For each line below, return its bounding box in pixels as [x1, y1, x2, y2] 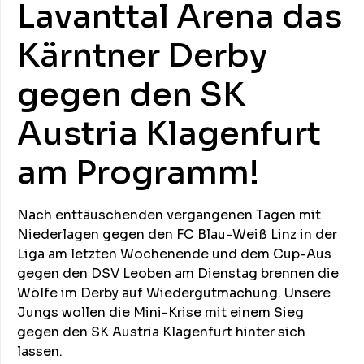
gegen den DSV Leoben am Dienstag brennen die [17, 265, 339, 282]
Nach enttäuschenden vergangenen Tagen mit [17, 206, 321, 223]
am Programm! [17, 152, 259, 193]
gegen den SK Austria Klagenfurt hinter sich [17, 323, 305, 340]
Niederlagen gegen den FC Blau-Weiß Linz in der [17, 226, 337, 243]
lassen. [17, 343, 63, 360]
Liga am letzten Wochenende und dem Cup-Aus [17, 245, 331, 262]
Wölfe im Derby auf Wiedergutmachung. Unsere [17, 284, 331, 301]
